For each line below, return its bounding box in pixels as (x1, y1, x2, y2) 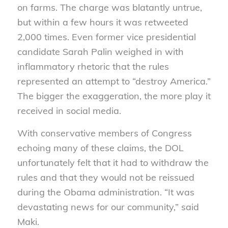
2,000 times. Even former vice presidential (17, 31, 196, 43)
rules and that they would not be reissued (17, 172, 194, 184)
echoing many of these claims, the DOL (17, 142, 184, 154)
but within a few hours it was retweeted (17, 16, 188, 28)
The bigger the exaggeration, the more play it (17, 90, 211, 102)
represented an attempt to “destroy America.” (17, 75, 211, 87)
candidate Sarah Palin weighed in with (17, 45, 184, 58)
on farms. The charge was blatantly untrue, (17, 1, 202, 13)
